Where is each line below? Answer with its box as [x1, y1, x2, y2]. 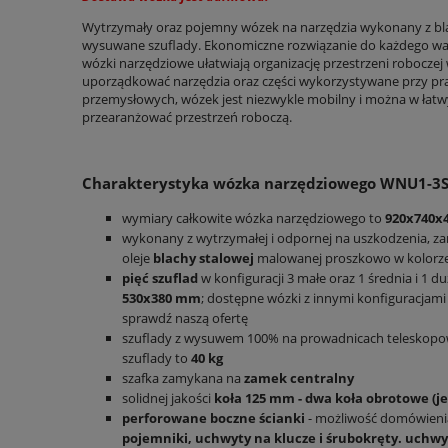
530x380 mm [122, 288, 201, 307]
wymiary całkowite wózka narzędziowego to [122, 208, 385, 227]
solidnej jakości [122, 388, 214, 407]
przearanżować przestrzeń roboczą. [82, 108, 292, 127]
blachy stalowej [153, 248, 254, 267]
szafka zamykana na [122, 368, 241, 387]
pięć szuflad [122, 268, 198, 287]
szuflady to [122, 348, 191, 367]
